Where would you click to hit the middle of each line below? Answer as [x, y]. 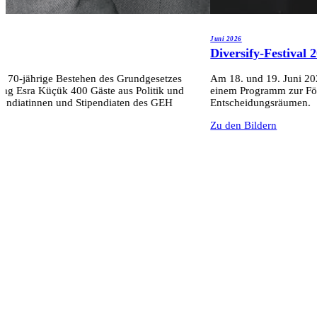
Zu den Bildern [244, 126]
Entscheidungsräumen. [261, 103]
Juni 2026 [226, 39]
